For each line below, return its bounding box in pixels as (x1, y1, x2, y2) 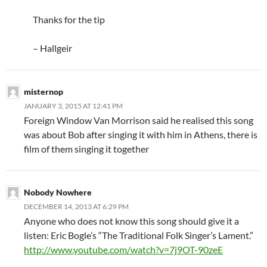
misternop (24, 86, 63, 97)
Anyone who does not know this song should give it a (24, 215, 239, 227)
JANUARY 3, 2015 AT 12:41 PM (24, 101, 123, 111)
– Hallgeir (33, 42, 72, 54)
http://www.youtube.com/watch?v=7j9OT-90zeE (24, 244, 223, 256)
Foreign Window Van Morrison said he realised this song (24, 114, 253, 126)
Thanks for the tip (33, 14, 105, 26)
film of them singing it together (24, 143, 149, 155)
